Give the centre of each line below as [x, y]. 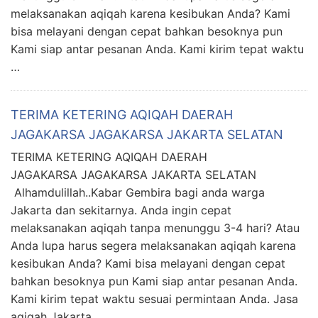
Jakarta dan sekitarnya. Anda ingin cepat [121, 210]
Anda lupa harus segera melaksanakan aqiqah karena [153, 246]
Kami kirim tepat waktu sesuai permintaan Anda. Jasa [154, 299]
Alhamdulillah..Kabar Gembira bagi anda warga [138, 193]
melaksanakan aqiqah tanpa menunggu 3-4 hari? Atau [155, 228]
